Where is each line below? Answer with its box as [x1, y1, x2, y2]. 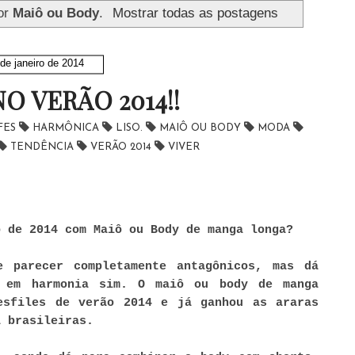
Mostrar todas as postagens [112, 5, 278, 20]
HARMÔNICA [32, 122, 102, 133]
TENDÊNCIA [10, 141, 77, 152]
